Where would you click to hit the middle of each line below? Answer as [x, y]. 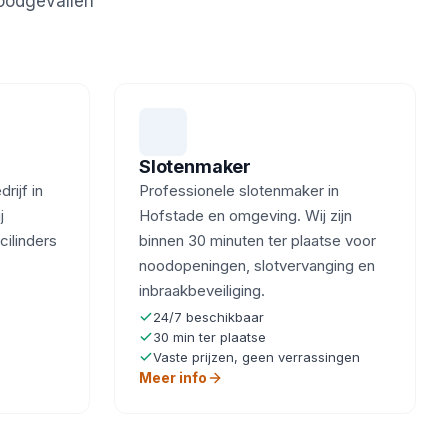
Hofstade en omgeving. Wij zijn [245, 215]
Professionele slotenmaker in [239, 190]
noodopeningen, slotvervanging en [257, 265]
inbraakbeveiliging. [202, 290]
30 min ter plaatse [209, 337]
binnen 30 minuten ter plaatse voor [257, 240]
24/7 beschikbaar [208, 317]
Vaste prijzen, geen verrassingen [256, 357]
